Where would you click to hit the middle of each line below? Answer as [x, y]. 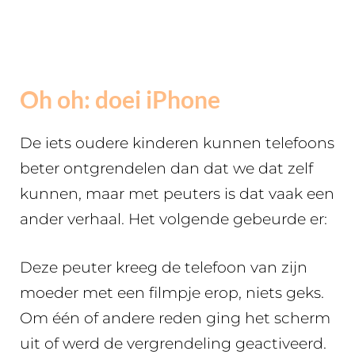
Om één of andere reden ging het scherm [175, 318]
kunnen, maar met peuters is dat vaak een [177, 194]
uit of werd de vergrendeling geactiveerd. [173, 343]
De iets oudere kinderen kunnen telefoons [177, 143]
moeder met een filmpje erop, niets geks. [172, 292]
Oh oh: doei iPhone [120, 99]
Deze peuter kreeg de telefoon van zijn [164, 267]
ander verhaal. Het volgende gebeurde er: [174, 219]
